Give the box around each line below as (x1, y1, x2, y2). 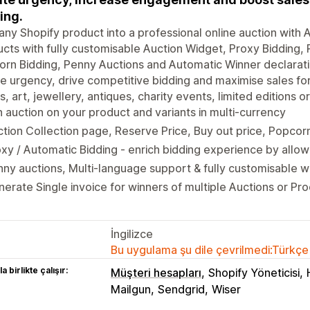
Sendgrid (158, 282, 205, 296)
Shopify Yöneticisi (208, 265, 300, 280)
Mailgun (111, 282, 151, 296)
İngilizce (111, 226, 153, 241)
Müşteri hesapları (111, 265, 201, 280)
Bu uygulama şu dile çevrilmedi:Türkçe (111, 242, 309, 257)
